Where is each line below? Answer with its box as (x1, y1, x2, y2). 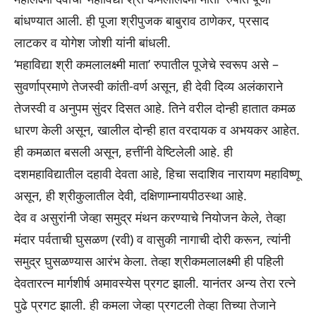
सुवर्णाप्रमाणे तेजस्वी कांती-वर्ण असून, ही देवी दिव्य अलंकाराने (14, 78, 283, 95)
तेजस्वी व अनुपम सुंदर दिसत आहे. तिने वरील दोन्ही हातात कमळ (14, 99, 296, 117)
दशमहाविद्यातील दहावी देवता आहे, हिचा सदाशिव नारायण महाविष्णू (14, 165, 300, 183)
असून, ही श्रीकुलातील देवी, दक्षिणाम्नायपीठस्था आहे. (14, 187, 247, 205)
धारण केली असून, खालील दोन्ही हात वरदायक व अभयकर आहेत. (14, 121, 300, 139)
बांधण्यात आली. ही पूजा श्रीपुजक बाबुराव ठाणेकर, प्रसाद (14, 12, 269, 30)
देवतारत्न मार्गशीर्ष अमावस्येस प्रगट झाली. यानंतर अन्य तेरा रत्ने (14, 274, 296, 292)
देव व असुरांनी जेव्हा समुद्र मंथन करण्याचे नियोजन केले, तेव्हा (14, 209, 286, 226)
